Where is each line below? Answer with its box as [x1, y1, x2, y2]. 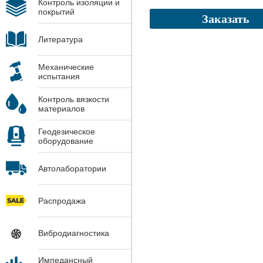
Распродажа [38, 195, 86, 205]
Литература [38, 34, 83, 44]
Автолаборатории [38, 163, 106, 173]
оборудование [38, 136, 93, 146]
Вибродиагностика [38, 228, 109, 238]
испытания [38, 71, 80, 81]
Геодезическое [38, 126, 95, 136]
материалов [38, 103, 85, 113]
